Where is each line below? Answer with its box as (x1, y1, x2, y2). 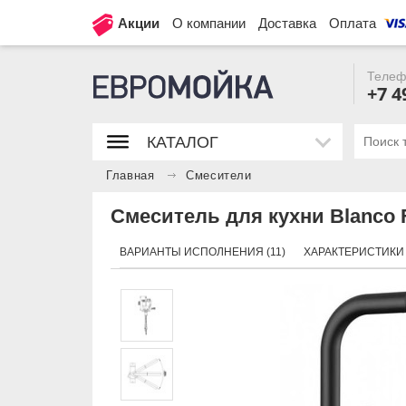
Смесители (186, 169, 252, 182)
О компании (172, 15, 246, 31)
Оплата (329, 15, 376, 31)
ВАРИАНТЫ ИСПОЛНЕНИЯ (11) (120, 246, 285, 258)
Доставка (258, 15, 316, 31)
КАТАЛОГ (147, 133, 218, 151)
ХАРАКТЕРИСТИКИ (304, 246, 404, 258)
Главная (106, 169, 155, 182)
